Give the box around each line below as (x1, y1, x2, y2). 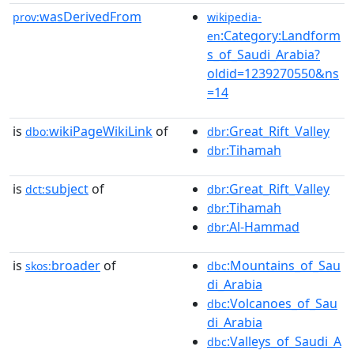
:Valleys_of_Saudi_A (227, 333, 341, 350)
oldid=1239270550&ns (207, 65, 339, 82)
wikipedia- (207, 9, 262, 24)
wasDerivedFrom (40, 8, 141, 25)
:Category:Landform (220, 27, 341, 44)
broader (51, 257, 100, 274)
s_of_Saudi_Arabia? (207, 46, 320, 63)
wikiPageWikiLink (49, 122, 153, 140)
